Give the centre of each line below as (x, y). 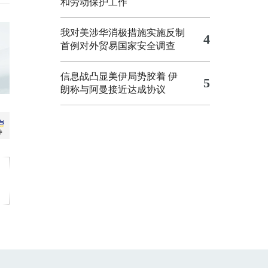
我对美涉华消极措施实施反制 (123, 33)
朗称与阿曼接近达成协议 (113, 89)
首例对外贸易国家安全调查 (118, 46)
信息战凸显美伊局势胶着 (113, 76)
